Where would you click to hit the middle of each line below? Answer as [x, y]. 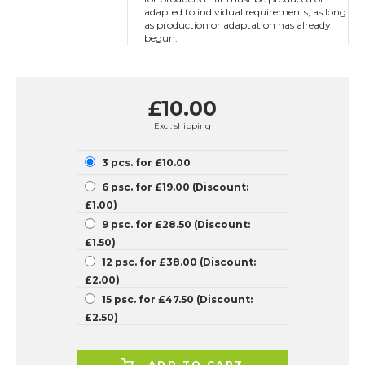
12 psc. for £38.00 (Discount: [179, 262]
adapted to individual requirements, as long [245, 12]
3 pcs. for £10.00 [146, 163]
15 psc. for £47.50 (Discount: [177, 299]
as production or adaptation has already [237, 25]
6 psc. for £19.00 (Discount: [175, 187]
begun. [161, 38]
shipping [193, 126]
